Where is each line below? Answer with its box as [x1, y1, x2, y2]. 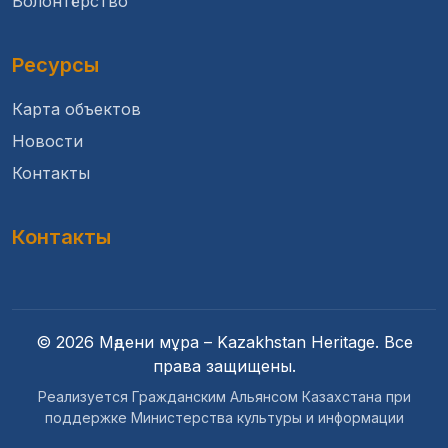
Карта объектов [12, 99, 141, 119]
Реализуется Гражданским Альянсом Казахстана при [37, 388, 411, 405]
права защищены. [152, 356, 296, 376]
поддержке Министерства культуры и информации [44, 409, 404, 426]
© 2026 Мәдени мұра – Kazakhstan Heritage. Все [35, 332, 413, 352]
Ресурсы [12, 53, 99, 77]
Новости [12, 131, 83, 151]
